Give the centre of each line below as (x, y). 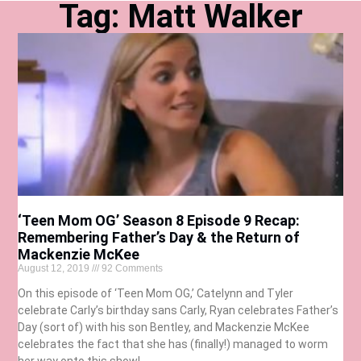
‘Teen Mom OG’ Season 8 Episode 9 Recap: (159, 220)
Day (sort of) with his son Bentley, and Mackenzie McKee (164, 327)
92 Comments (131, 268)
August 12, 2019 (55, 268)
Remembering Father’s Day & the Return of (159, 237)
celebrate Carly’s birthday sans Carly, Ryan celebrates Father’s (178, 310)
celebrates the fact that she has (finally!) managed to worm (173, 344)
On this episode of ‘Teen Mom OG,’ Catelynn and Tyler (156, 293)
